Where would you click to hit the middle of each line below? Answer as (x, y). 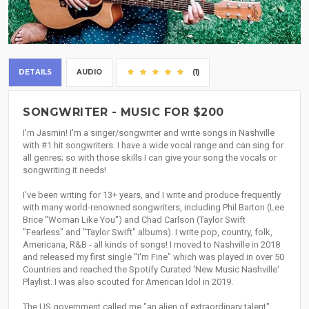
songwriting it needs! (64, 170)
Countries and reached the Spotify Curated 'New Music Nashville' (151, 270)
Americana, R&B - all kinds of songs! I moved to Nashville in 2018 (151, 245)
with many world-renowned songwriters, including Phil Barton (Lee (153, 208)
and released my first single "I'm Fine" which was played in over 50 (153, 257)
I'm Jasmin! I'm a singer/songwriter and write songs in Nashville (149, 133)
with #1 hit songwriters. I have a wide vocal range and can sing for (153, 146)
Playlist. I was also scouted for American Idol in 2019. (128, 282)
